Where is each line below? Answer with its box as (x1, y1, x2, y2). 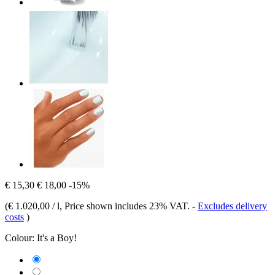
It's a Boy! (37, 232, 77, 243)
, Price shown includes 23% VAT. (60, 200, 192, 211)
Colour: (5, 232, 34, 243)
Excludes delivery (198, 200, 267, 211)
